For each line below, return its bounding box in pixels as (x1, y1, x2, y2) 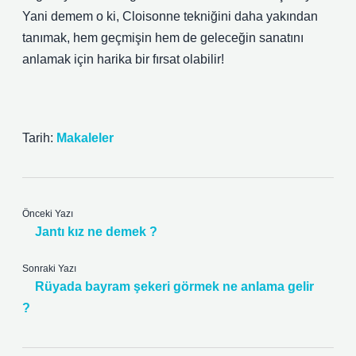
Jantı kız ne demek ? (35, 225, 157, 238)
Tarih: (22, 131, 56, 145)
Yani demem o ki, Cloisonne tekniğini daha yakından (22, 10, 318, 23)
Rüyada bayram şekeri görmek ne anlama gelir (35, 280, 314, 293)
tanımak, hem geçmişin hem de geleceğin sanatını (22, 31, 304, 44)
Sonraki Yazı (22, 263, 76, 274)
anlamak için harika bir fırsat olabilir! (22, 52, 224, 66)
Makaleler (56, 131, 114, 145)
